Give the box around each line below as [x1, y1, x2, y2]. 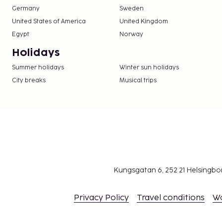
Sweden [119, 4, 144, 12]
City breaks [12, 76, 46, 84]
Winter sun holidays [119, 63, 179, 71]
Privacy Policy [74, 193, 129, 203]
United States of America [12, 17, 86, 25]
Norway [119, 30, 144, 38]
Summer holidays [12, 63, 64, 71]
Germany [12, 4, 40, 12]
